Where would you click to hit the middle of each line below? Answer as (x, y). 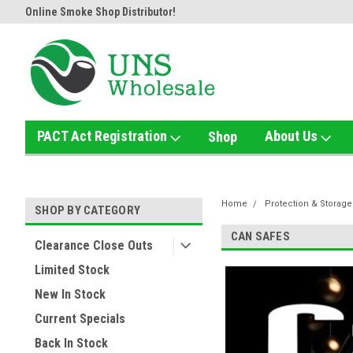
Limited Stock (72, 270)
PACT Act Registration (104, 136)
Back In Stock (71, 343)
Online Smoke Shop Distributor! (100, 12)
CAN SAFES (260, 236)
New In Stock (70, 294)
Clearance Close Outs (94, 245)
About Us (293, 136)
